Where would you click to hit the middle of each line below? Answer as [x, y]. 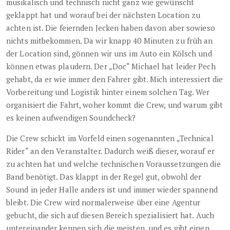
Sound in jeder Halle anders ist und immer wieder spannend [112, 189]
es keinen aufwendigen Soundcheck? [71, 117]
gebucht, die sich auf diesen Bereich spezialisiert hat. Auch [110, 215]
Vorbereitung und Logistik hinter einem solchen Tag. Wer [108, 92]
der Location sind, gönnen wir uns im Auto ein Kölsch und [109, 53]
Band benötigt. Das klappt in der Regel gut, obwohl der [104, 176]
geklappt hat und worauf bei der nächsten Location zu [103, 15]
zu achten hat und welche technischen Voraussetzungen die [113, 164]
